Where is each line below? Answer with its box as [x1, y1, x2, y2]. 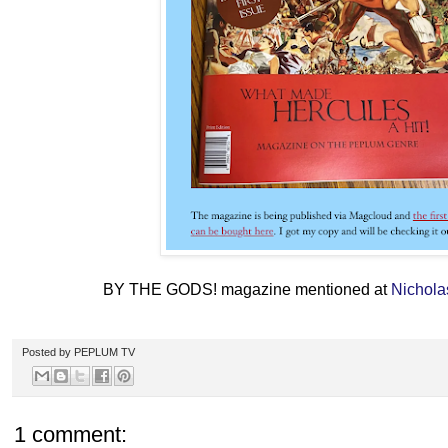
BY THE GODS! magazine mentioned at [103, 280, 391, 298]
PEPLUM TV [74, 345, 135, 358]
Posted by [22, 345, 74, 358]
